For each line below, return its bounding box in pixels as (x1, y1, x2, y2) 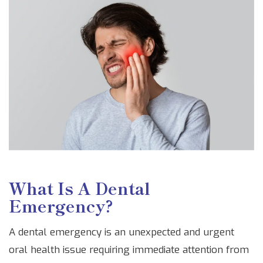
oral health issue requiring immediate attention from (9, 243, 249, 257)
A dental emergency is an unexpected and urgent (9, 225, 234, 240)
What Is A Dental (9, 176, 150, 200)
